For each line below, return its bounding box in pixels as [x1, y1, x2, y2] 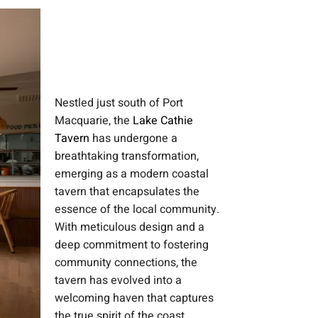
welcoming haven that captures [54, 290, 214, 307]
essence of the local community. [54, 201, 219, 219]
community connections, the [54, 254, 197, 272]
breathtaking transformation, [54, 148, 199, 165]
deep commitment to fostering [54, 236, 209, 254]
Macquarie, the [54, 112, 133, 130]
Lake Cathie [132, 112, 193, 130]
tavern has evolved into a [54, 272, 182, 290]
